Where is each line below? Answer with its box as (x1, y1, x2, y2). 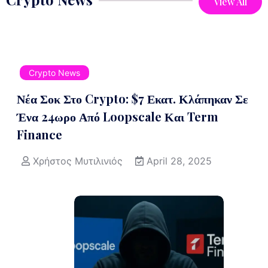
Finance (17, 126, 62, 143)
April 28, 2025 (147, 155, 212, 167)
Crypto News (29, 68, 80, 78)
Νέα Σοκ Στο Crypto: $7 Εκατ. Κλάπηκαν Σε (17, 90, 248, 107)
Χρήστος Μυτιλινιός (33, 155, 123, 167)
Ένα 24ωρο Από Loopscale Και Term (17, 108, 218, 125)
